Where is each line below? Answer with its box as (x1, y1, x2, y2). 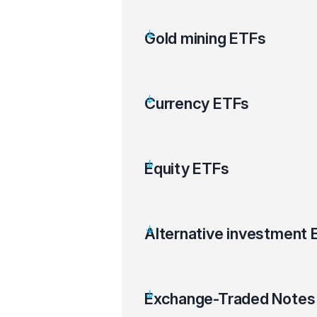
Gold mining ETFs (144, 29, 266, 47)
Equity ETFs (144, 159, 229, 178)
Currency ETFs (144, 94, 250, 113)
